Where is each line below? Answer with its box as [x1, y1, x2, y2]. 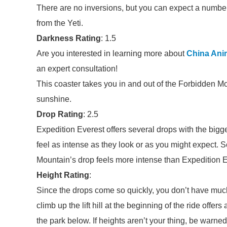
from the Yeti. [36, 19, 83, 27]
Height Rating [36, 171, 89, 179]
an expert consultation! [36, 64, 118, 73]
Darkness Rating [36, 34, 101, 43]
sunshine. [36, 95, 71, 103]
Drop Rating [36, 110, 83, 119]
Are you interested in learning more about [36, 49, 186, 58]
